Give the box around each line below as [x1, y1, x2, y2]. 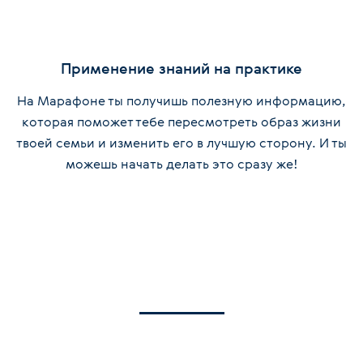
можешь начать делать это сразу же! [65, 155, 298, 173]
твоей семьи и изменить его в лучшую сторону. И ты [16, 134, 347, 152]
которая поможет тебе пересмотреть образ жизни [22, 113, 341, 130]
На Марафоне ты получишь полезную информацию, [17, 92, 346, 109]
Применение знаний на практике [61, 58, 302, 78]
